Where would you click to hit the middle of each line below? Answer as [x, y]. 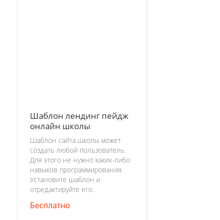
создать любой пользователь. [78, 150]
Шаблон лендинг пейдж [79, 116]
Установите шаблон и [65, 179]
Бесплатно [50, 205]
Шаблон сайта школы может [75, 140]
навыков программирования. [76, 169]
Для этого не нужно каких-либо [80, 160]
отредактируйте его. [62, 189]
